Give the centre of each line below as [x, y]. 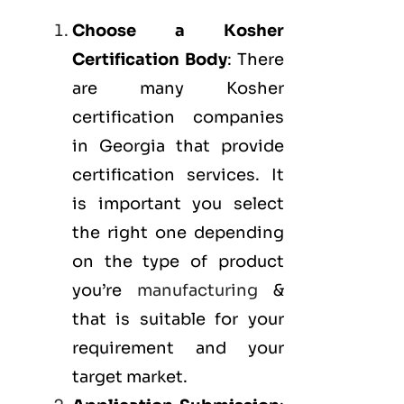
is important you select [178, 204]
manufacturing [197, 291]
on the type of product [178, 262]
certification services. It [178, 175]
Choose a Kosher [178, 31]
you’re [105, 291]
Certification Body [150, 60]
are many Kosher [178, 89]
